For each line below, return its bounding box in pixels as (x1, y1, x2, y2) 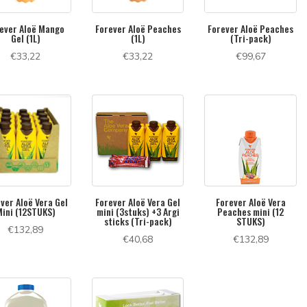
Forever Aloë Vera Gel (95, 194, 181, 209)
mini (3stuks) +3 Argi (96, 204, 180, 219)
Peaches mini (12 (217, 204, 284, 219)
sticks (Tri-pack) (103, 213, 172, 228)
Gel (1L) (10, 30, 40, 45)
